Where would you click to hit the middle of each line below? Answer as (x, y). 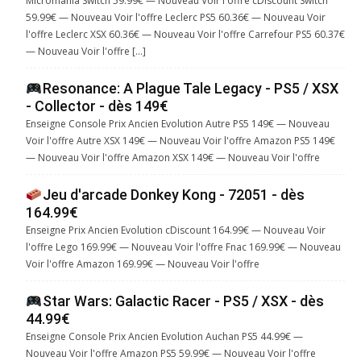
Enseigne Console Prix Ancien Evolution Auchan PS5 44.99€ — (164, 337)
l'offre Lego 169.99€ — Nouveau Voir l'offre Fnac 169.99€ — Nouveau (183, 247)
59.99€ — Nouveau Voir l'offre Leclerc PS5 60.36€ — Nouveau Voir (176, 18)
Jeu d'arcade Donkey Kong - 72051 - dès (173, 195)
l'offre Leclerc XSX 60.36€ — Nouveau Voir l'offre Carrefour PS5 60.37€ (185, 35)
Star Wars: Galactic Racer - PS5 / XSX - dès (183, 301)
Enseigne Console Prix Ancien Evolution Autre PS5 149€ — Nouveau (178, 124)
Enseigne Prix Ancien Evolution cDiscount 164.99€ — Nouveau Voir (176, 230)
